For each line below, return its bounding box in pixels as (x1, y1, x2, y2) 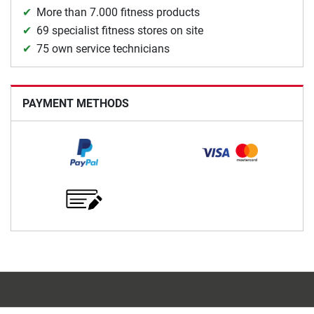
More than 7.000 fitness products (36, 5, 200, 19)
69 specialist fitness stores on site (36, 23, 203, 37)
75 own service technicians (36, 41, 170, 55)
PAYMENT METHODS (22, 96, 129, 110)
